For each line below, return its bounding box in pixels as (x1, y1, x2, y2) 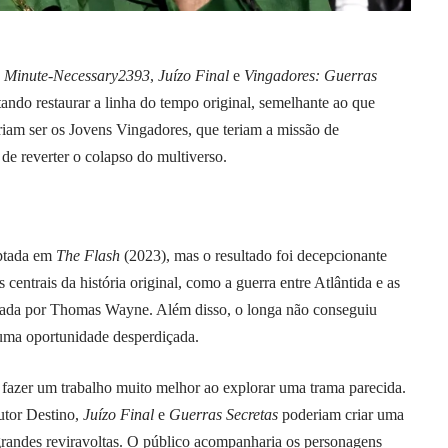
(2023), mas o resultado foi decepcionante (120, 246, 387, 264)
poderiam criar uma (278, 405, 404, 423)
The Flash (56, 246, 120, 264)
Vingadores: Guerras (244, 67, 377, 85)
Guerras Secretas (169, 405, 278, 423)
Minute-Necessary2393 (4, 67, 150, 85)
